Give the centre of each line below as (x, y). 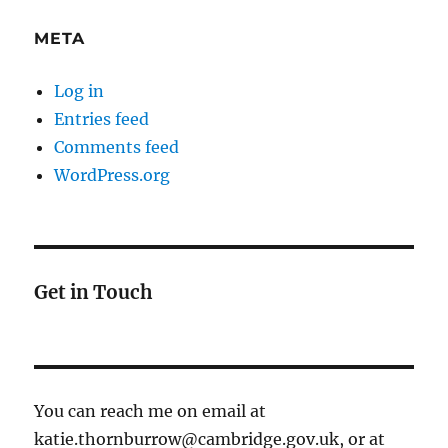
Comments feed (117, 147)
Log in (79, 91)
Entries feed (102, 119)
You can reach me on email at (150, 411)
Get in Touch (94, 292)
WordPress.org (112, 175)
